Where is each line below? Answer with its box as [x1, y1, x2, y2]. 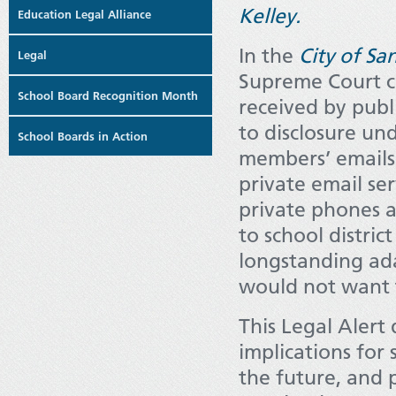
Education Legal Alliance [18, 7, 151, 21]
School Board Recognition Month [18, 88, 198, 103]
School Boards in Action [18, 129, 148, 143]
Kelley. [239, 4, 301, 28]
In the [239, 43, 299, 68]
